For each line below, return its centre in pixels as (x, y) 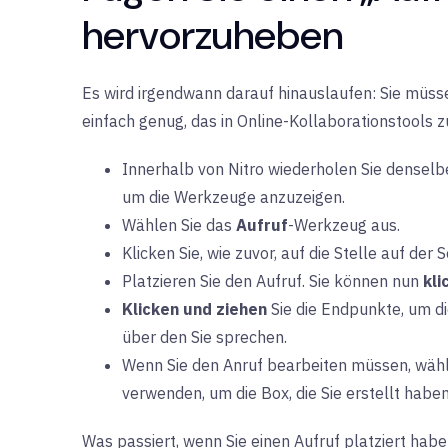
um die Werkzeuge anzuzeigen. (233, 197)
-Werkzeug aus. (344, 225)
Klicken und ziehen (194, 309)
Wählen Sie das (179, 225)
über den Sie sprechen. (204, 337)
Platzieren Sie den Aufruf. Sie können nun (272, 281)
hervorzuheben (212, 35)
